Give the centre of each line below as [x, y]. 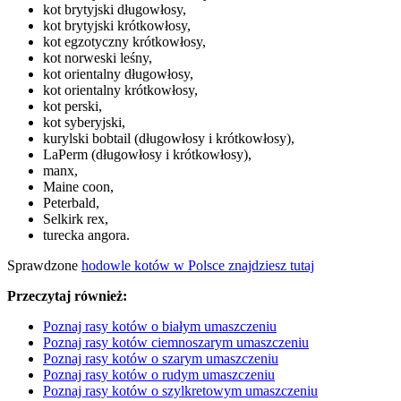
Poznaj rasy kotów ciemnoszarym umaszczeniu [176, 343]
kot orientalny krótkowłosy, [120, 90]
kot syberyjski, [84, 123]
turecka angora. [86, 235]
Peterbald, [71, 203]
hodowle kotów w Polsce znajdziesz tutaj [198, 266]
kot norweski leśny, [98, 58]
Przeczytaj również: [67, 296]
